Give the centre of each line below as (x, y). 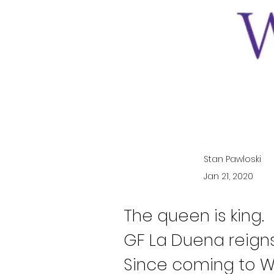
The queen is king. (194, 216)
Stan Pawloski (232, 159)
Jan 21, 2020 (228, 176)
